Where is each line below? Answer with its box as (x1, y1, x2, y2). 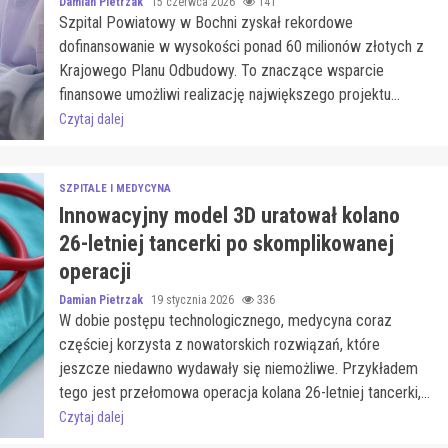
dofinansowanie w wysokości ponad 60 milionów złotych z (58, 37, 424, 56)
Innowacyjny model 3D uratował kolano (58, 203, 400, 228)
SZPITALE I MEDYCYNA (58, 182, 171, 195)
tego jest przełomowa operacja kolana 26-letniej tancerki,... (58, 383, 430, 402)
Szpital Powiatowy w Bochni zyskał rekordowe (58, 13, 353, 32)
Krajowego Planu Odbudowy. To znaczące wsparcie (58, 61, 384, 80)
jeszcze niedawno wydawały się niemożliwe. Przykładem (58, 359, 418, 378)
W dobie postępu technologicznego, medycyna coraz (58, 311, 392, 330)
